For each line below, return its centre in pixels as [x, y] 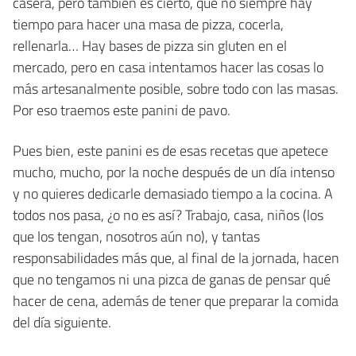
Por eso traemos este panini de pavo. [122, 110]
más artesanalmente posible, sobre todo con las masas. [176, 88]
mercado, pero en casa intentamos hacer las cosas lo [168, 67]
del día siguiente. [62, 322]
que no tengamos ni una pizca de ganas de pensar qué [172, 279]
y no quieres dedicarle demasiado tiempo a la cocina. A [173, 193]
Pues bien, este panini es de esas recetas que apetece [170, 150]
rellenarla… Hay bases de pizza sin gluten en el [150, 45]
